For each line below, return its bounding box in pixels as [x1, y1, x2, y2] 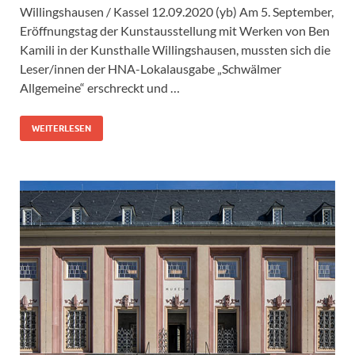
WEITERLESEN [32, 123, 91, 135]
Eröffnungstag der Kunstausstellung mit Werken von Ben [20, 23, 330, 39]
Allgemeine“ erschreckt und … [20, 80, 180, 96]
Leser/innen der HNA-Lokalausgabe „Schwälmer [20, 61, 281, 77]
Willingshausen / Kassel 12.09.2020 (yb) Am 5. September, [20, 4, 334, 20]
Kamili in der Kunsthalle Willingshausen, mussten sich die [20, 42, 330, 58]
